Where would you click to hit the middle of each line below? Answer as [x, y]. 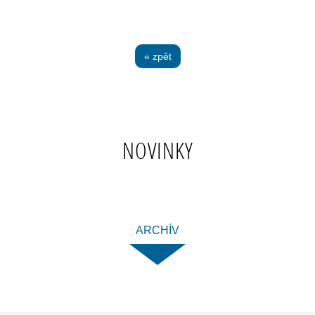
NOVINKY [157, 150]
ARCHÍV [157, 230]
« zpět [157, 56]
